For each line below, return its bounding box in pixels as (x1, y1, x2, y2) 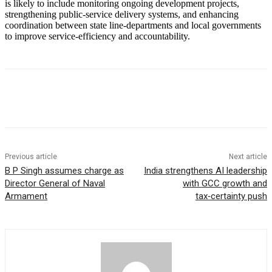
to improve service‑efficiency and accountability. (5, 31, 190, 42)
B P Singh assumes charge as (5, 165, 124, 177)
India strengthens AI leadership (143, 165, 267, 177)
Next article (228, 152, 267, 161)
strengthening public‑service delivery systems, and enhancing (5, 9, 239, 20)
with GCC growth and (182, 178, 267, 189)
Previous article (5, 152, 57, 161)
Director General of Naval (5, 178, 105, 189)
